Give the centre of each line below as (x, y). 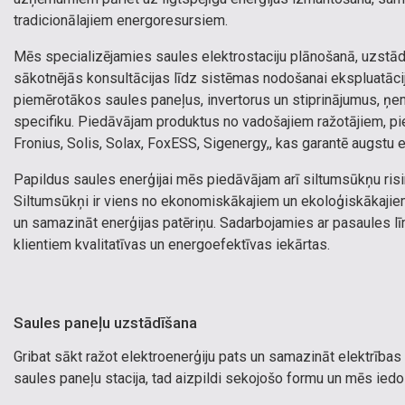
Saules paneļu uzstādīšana (105, 323)
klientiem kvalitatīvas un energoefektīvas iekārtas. (172, 245)
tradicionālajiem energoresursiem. (121, 20)
